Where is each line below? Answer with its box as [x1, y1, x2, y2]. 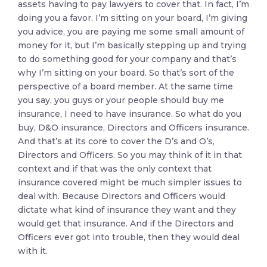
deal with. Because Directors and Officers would [18, 191, 225, 201]
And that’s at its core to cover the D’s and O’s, [18, 136, 215, 147]
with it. [18, 246, 48, 256]
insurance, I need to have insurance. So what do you [18, 108, 241, 119]
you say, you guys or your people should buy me [18, 95, 224, 105]
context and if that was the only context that [18, 163, 212, 174]
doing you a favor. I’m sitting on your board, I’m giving [18, 13, 247, 23]
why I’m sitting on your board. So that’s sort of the [18, 67, 234, 78]
